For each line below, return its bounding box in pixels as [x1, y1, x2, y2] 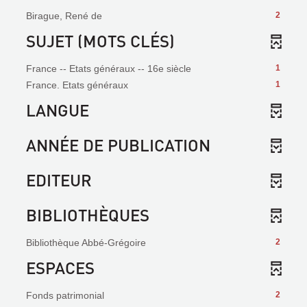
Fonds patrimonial [26, 290, 104, 301]
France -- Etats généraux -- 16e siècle [26, 63, 191, 74]
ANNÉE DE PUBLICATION [26, 134, 210, 156]
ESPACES [26, 257, 95, 278]
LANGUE [26, 99, 89, 121]
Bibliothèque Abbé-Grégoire [26, 237, 146, 248]
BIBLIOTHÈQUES [26, 204, 149, 225]
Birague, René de [26, 10, 102, 21]
